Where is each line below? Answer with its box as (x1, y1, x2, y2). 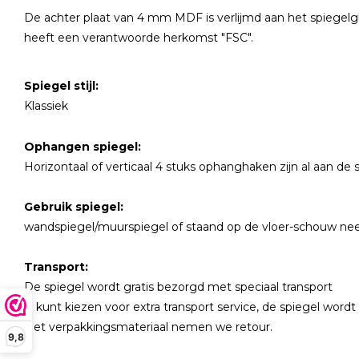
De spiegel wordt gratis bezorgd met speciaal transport (24, 280, 336, 294)
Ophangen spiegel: (24, 139, 141, 154)
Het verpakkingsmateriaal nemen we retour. (24, 320, 276, 334)
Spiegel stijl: (24, 79, 102, 93)
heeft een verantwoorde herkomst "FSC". (24, 30, 256, 45)
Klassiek (24, 99, 68, 113)
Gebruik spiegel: (24, 200, 127, 214)
